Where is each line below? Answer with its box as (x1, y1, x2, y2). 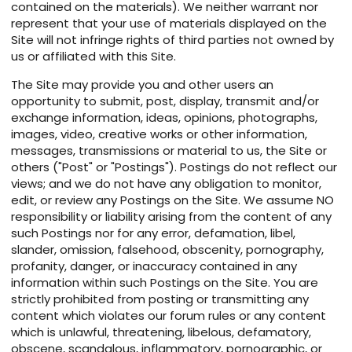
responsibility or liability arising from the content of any (11, 208, 332, 225)
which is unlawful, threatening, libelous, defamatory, (11, 324, 311, 341)
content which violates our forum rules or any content (11, 307, 326, 324)
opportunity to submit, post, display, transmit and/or (11, 93, 319, 110)
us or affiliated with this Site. (11, 48, 176, 65)
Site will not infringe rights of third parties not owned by (11, 31, 334, 49)
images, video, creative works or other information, (11, 126, 307, 143)
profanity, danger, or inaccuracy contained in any (11, 258, 297, 275)
